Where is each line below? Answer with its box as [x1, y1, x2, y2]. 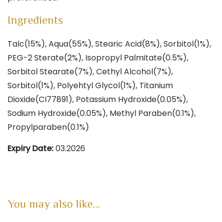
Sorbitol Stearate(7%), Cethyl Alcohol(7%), [7, 65, 173, 77]
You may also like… [7, 197, 100, 210]
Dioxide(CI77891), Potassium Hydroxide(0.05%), [7, 93, 188, 105]
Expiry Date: [7, 142, 54, 154]
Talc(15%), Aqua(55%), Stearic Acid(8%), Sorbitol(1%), [7, 38, 211, 50]
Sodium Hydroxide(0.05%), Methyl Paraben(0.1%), [7, 107, 196, 119]
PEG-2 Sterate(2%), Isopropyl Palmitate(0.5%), [7, 52, 188, 63]
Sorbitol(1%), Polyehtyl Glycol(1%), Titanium [7, 79, 173, 91]
